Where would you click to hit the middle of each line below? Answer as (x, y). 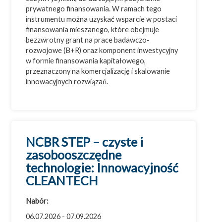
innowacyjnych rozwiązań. (67, 82)
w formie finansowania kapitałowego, (86, 61)
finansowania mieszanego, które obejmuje (93, 30)
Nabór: (37, 201)
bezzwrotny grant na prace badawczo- (88, 40)
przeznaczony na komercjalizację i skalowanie (98, 71)
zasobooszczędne (74, 155)
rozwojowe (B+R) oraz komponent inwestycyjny (102, 51)
